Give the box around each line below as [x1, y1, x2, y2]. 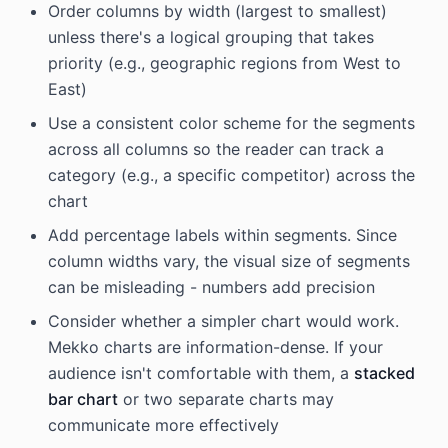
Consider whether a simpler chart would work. [48, 311, 399, 331]
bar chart [48, 389, 118, 409]
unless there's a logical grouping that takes [48, 27, 374, 47]
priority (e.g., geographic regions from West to [48, 53, 401, 73]
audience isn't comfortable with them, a [48, 363, 354, 383]
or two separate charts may [118, 389, 334, 409]
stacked [354, 363, 415, 383]
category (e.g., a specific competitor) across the [48, 165, 415, 185]
